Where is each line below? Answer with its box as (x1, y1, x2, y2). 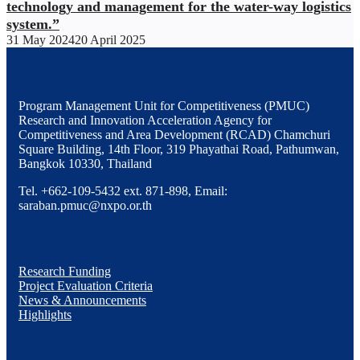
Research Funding (18, 264, 111, 278)
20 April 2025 (75, 32, 145, 47)
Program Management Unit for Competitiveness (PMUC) (18, 98, 309, 112)
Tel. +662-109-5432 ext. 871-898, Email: (18, 183, 227, 198)
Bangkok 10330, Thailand (18, 156, 152, 170)
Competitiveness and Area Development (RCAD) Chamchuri (18, 127, 330, 141)
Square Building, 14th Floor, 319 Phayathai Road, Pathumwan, (18, 141, 339, 156)
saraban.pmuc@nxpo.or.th (18, 198, 152, 212)
